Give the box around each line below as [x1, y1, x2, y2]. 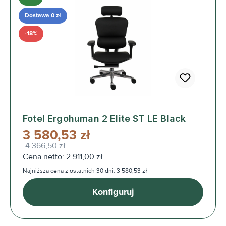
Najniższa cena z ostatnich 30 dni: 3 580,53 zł [23, 166, 147, 175]
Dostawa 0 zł [25, 11, 61, 19]
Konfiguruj [92, 186, 134, 198]
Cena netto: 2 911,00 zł [23, 151, 103, 162]
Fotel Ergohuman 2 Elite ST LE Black [23, 112, 186, 124]
